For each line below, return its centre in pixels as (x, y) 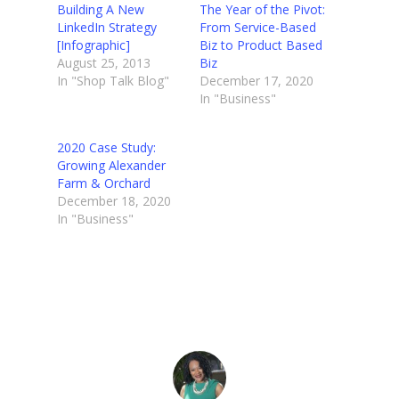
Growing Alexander (111, 166)
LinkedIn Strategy (107, 28)
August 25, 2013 (104, 63)
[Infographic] (94, 45)
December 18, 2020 (114, 201)
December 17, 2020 (256, 81)
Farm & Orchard (104, 183)
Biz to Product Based (261, 45)
